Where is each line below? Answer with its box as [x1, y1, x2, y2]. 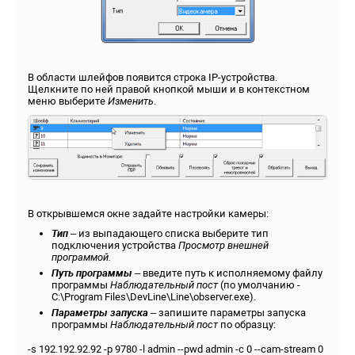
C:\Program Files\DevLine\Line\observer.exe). [52, 291, 256, 303]
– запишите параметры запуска [148, 307, 306, 319]
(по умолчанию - [218, 279, 300, 292]
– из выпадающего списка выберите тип [68, 227, 269, 240]
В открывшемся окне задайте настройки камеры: [28, 208, 269, 220]
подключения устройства [52, 239, 178, 252]
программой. [52, 251, 111, 264]
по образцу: [218, 319, 276, 331]
